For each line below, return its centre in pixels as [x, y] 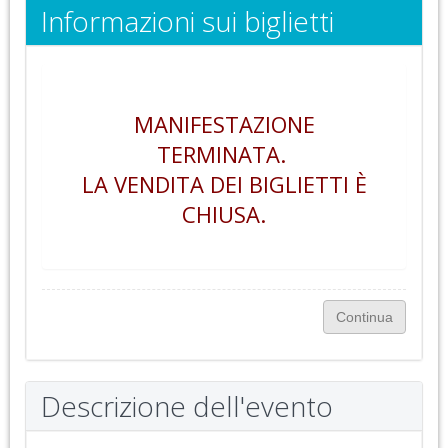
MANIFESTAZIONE [224, 124]
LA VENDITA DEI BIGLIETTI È [224, 184]
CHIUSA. [224, 214]
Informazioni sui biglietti [187, 21]
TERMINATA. [224, 154]
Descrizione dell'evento [187, 406]
